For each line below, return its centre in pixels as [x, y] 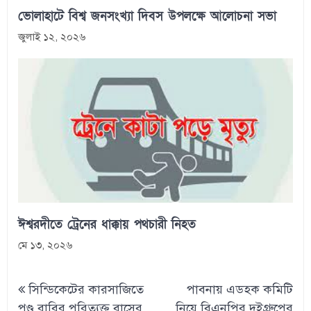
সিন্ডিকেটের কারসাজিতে [86, 289]
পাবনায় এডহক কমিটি [239, 289]
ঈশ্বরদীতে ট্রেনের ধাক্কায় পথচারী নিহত [107, 224]
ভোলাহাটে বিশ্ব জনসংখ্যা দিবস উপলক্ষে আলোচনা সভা [148, 16]
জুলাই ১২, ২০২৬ [52, 36]
